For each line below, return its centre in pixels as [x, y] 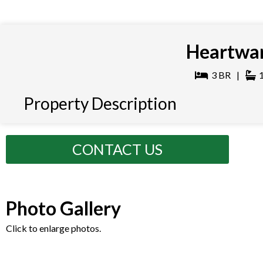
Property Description [100, 104]
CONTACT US [117, 149]
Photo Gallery [63, 208]
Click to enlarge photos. [53, 228]
